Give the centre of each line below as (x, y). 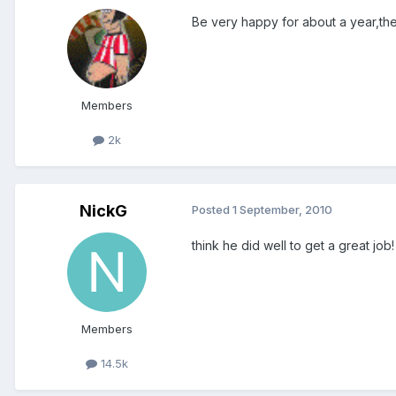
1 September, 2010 (282, 210)
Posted (212, 210)
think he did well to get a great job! (293, 246)
